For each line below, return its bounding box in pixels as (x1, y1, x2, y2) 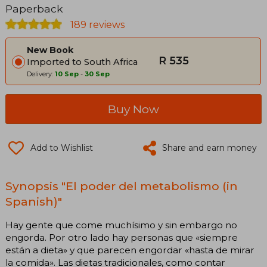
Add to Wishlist (30, 142, 93, 153)
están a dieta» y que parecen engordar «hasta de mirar (5, 244, 254, 256)
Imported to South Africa (27, 56, 138, 67)
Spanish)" (5, 194, 62, 209)
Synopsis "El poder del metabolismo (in (5, 178, 238, 193)
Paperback (5, 2, 63, 15)
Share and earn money (162, 142, 257, 153)
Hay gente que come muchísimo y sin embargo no (5, 219, 237, 231)
